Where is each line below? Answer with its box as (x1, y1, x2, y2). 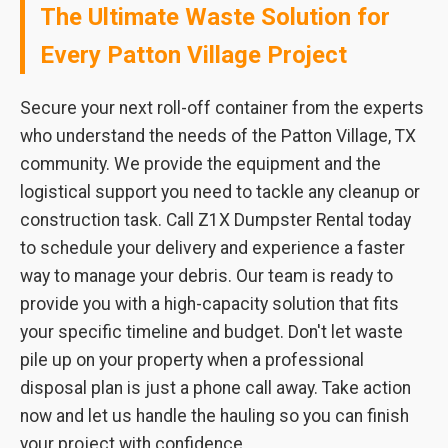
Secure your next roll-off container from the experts (20, 98, 424, 118)
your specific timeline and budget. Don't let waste (20, 322, 403, 342)
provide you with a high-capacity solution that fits (20, 294, 399, 314)
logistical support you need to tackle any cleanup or (20, 182, 420, 202)
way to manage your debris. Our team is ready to (20, 266, 393, 286)
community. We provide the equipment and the (20, 154, 381, 174)
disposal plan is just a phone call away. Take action (20, 378, 411, 398)
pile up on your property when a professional (20, 350, 364, 370)
